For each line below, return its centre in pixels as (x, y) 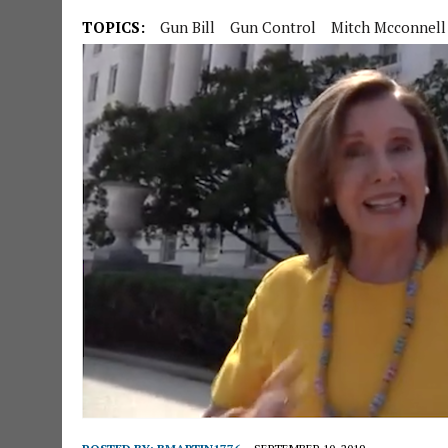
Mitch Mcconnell (388, 27)
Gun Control (273, 27)
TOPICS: (113, 27)
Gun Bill (187, 27)
